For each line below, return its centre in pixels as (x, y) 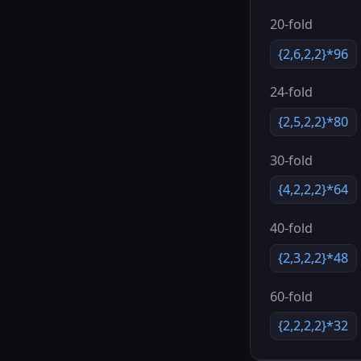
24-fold (291, 92)
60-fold (291, 296)
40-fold (291, 228)
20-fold (291, 24)
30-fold (291, 160)
